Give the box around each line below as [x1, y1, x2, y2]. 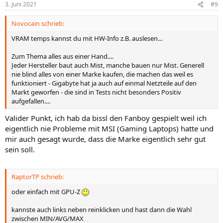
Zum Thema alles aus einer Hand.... [11, 52, 113, 61]
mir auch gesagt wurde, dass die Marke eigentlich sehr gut [5, 133, 206, 144]
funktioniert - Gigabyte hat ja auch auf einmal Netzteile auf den [11, 79, 197, 88]
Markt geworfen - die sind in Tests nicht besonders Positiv [11, 88, 181, 97]
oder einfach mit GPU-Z [11, 187, 82, 197]
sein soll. [5, 144, 35, 154]
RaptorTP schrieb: [11, 172, 64, 182]
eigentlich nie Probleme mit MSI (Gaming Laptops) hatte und [5, 123, 214, 133]
